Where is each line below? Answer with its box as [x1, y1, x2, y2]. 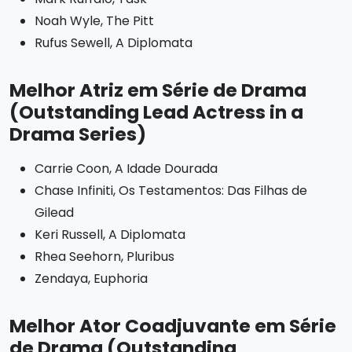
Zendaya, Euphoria [35, 269, 148, 288]
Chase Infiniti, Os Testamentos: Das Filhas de [35, 181, 307, 200]
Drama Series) [9, 121, 146, 147]
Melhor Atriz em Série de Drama [9, 77, 306, 103]
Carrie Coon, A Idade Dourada [35, 159, 218, 178]
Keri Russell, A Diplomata [35, 225, 185, 244]
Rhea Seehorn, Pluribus [35, 247, 174, 266]
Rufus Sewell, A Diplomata [35, 34, 192, 52]
